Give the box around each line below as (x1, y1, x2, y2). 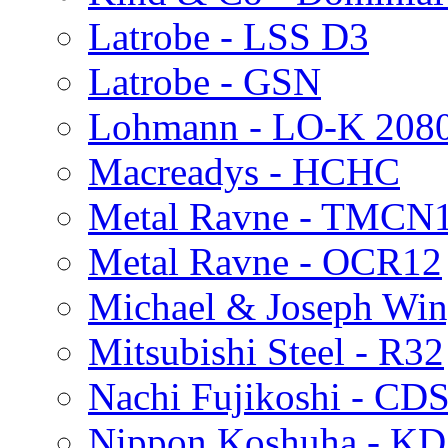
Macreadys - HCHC (88, 149, 400, 193)
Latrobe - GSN (88, 59, 321, 103)
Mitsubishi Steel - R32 (88, 329, 444, 373)
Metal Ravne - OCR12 (88, 239, 442, 283)
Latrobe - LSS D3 (88, 14, 369, 58)
